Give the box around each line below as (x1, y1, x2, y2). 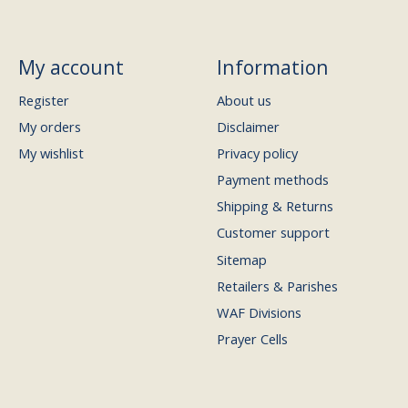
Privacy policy (216, 143, 298, 162)
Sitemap (216, 250, 267, 269)
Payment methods (216, 170, 329, 189)
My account (17, 54, 124, 81)
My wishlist (17, 143, 84, 162)
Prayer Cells (216, 330, 288, 349)
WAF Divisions (216, 302, 301, 321)
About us (216, 90, 271, 109)
